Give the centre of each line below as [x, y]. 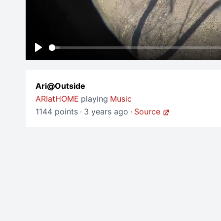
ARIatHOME [57, 99]
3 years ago [106, 112]
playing [94, 99]
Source [147, 112]
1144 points [57, 112]
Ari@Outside [60, 86]
